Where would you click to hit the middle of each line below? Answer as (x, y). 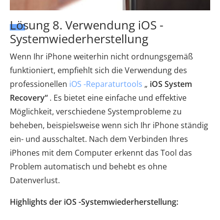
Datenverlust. (35, 180)
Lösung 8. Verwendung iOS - (87, 25)
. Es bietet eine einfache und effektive (117, 98)
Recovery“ (29, 98)
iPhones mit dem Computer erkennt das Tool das (101, 153)
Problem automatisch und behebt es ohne (88, 167)
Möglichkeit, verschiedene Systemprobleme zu (96, 112)
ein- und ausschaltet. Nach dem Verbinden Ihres (99, 139)
